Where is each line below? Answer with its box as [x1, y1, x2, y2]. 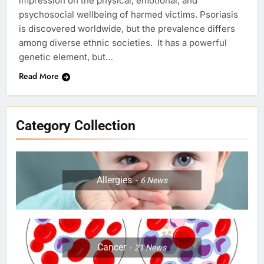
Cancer [97, 241, 127, 253]
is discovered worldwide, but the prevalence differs [19, 23, 235, 35]
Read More [19, 70, 59, 82]
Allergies [96, 174, 132, 186]
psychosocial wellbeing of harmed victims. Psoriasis [19, 9, 238, 21]
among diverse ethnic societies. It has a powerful [19, 37, 227, 49]
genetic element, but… [19, 51, 113, 63]
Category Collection [16, 117, 136, 134]
